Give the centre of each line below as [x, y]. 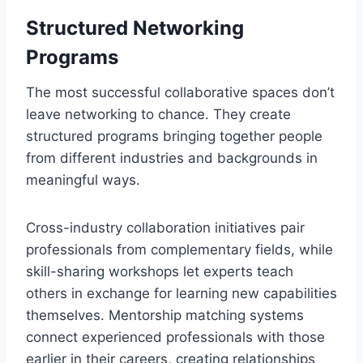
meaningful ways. [83, 180]
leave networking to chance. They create [158, 115]
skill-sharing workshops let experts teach [160, 272]
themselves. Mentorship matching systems [165, 316]
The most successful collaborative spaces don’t [180, 93]
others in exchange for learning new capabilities [181, 294]
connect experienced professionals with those [175, 337]
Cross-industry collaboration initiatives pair [165, 228]
